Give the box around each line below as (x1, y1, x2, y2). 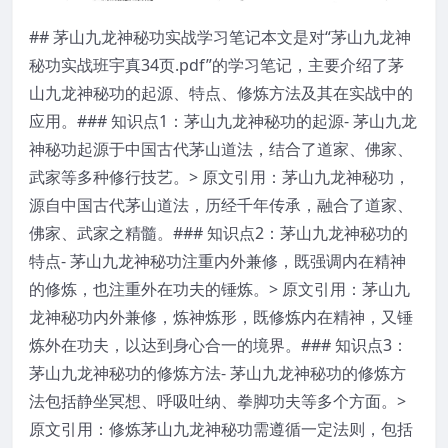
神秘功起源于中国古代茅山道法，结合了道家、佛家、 (29, 138, 413, 161)
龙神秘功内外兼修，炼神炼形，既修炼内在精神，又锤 (29, 306, 413, 329)
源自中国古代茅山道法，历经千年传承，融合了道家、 (29, 194, 413, 217)
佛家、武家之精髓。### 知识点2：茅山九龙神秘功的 (29, 222, 408, 245)
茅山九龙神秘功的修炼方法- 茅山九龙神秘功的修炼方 (29, 362, 406, 385)
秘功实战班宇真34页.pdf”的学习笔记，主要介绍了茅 (29, 54, 404, 77)
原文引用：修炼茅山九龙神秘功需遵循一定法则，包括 (29, 418, 413, 441)
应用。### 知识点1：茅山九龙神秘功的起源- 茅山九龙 (29, 110, 417, 133)
